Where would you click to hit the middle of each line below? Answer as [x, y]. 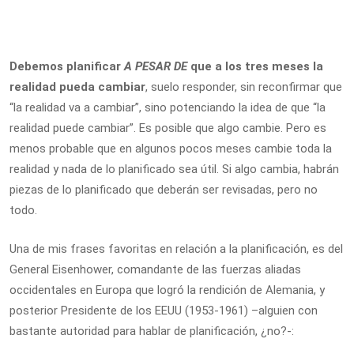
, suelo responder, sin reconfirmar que [244, 87]
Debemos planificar [67, 66]
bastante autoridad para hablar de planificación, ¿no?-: [152, 331]
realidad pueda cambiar [77, 87]
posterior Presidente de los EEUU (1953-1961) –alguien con [164, 310]
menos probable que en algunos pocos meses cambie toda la [171, 149]
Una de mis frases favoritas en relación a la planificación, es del [176, 249]
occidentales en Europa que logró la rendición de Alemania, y [167, 290]
